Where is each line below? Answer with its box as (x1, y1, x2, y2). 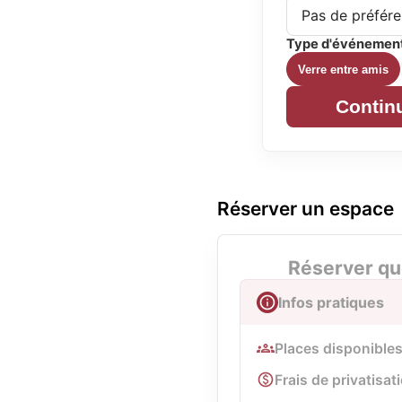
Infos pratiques (278, 293, 384, 311)
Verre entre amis (298, 62, 389, 76)
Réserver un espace (217, 197, 394, 220)
